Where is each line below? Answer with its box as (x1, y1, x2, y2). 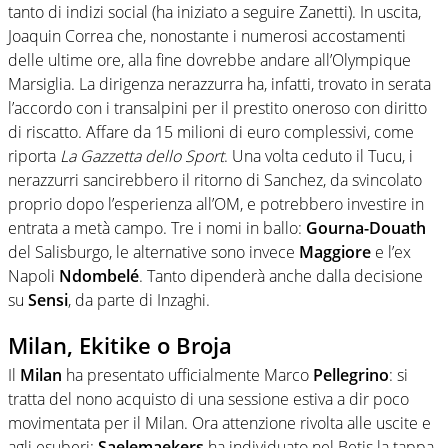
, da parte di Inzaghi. (68, 288, 210, 311)
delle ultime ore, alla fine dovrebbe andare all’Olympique (8, 48, 411, 71)
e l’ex (371, 240, 411, 263)
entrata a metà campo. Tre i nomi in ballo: (8, 216, 306, 239)
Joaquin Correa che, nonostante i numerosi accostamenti (8, 24, 406, 47)
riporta (8, 144, 60, 167)
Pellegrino (313, 364, 389, 387)
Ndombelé (59, 264, 139, 287)
